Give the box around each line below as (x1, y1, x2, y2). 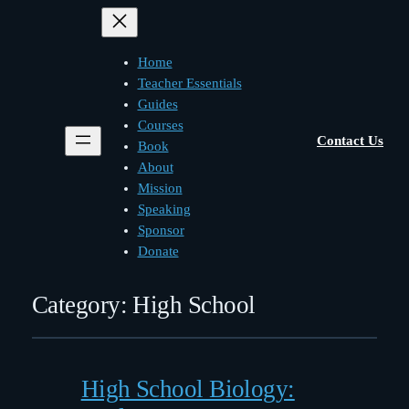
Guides (137, 96, 178, 111)
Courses (137, 117, 184, 132)
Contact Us (317, 133, 383, 149)
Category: (31, 291, 133, 320)
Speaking (137, 201, 191, 216)
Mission (137, 180, 183, 195)
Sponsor (137, 222, 184, 237)
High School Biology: (80, 374, 295, 403)
